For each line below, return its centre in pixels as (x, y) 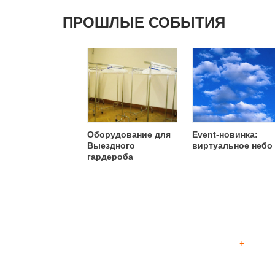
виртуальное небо (232, 145)
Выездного (111, 145)
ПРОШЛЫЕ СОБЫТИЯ (144, 22)
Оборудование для (129, 134)
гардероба (110, 157)
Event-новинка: (225, 134)
